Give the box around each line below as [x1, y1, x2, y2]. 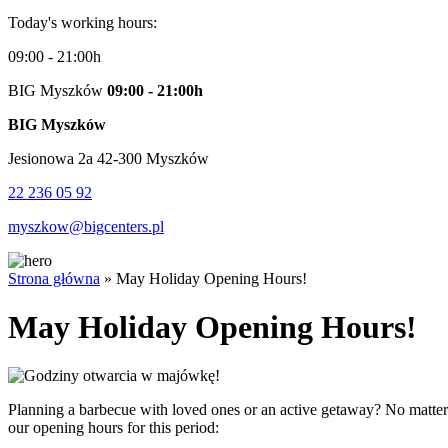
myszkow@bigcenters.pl [8, 217, 164, 235]
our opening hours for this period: [8, 419, 219, 437]
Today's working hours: [8, 13, 157, 31]
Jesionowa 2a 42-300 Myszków [8, 149, 209, 167]
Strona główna [8, 269, 100, 287]
